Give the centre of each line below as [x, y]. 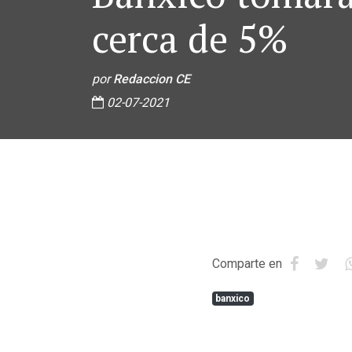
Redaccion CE [152, 79]
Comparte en [247, 264]
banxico [233, 299]
